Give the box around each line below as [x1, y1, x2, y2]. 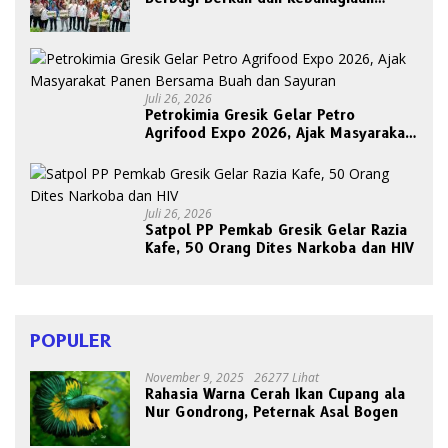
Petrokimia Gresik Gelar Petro [145, 106, 355, 125]
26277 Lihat [254, 369, 319, 387]
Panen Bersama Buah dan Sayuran [145, 142, 378, 161]
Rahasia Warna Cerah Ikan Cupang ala [145, 385, 405, 404]
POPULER [30, 330, 112, 353]
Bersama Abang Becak [145, 7, 300, 26]
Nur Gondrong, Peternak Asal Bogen [145, 403, 398, 422]
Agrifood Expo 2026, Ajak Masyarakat [145, 124, 411, 143]
